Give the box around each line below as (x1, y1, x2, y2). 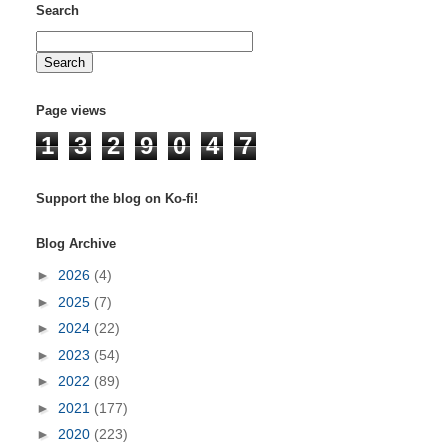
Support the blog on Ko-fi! (36, 190, 198, 206)
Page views (36, 102, 106, 118)
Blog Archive (36, 235, 116, 251)
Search (36, 2, 79, 18)
